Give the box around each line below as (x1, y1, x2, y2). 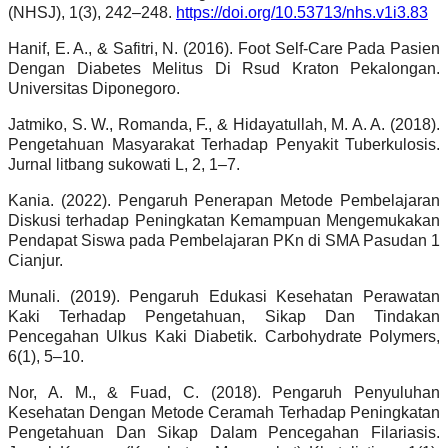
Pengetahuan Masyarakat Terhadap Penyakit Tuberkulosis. (8, 136, 440, 154)
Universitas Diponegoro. (8, 80, 180, 98)
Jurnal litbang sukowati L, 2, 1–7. (8, 156, 240, 174)
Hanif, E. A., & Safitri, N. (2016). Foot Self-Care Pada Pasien (8, 40, 440, 58)
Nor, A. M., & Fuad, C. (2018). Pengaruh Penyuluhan (8, 384, 440, 402)
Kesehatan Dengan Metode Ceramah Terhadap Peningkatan (8, 404, 440, 422)
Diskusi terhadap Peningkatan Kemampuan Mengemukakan (8, 212, 440, 230)
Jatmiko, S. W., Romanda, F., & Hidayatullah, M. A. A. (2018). (8, 116, 440, 134)
